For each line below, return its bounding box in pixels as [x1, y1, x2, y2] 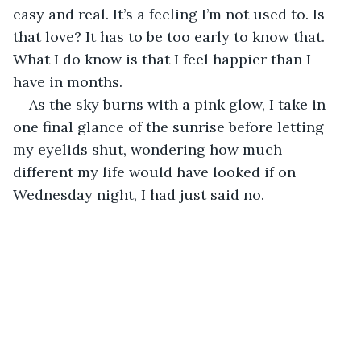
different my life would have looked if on [13, 162, 300, 181]
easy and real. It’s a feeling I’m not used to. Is [13, 4, 329, 23]
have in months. [13, 72, 122, 91]
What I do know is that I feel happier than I [13, 49, 315, 68]
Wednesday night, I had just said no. [13, 185, 264, 204]
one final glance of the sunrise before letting [13, 117, 328, 136]
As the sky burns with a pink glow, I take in [29, 94, 330, 114]
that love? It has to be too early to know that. [13, 27, 329, 46]
